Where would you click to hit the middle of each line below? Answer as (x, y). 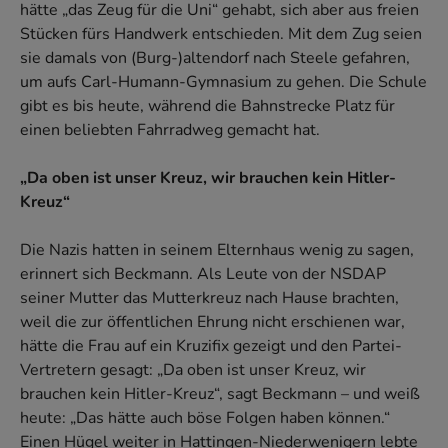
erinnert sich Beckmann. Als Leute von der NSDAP (203, 274)
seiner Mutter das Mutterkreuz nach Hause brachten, (209, 298)
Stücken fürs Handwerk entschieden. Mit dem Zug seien (221, 34)
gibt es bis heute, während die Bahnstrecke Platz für (207, 106)
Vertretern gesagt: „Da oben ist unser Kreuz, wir (193, 370)
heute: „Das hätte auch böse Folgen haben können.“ (205, 418)
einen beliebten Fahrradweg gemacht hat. (170, 130)
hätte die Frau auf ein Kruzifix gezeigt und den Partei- (211, 346)
